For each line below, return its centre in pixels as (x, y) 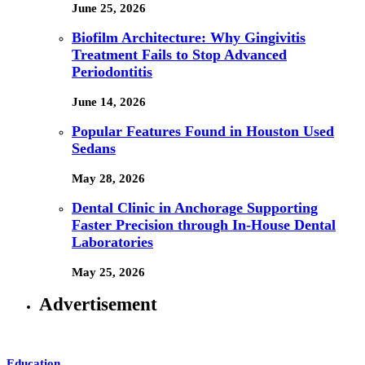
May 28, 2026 (108, 178)
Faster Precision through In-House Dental (204, 225)
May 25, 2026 (108, 272)
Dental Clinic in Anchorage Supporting (195, 208)
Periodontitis (112, 72)
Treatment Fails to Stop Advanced (179, 55)
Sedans (94, 149)
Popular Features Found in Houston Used (203, 132)
